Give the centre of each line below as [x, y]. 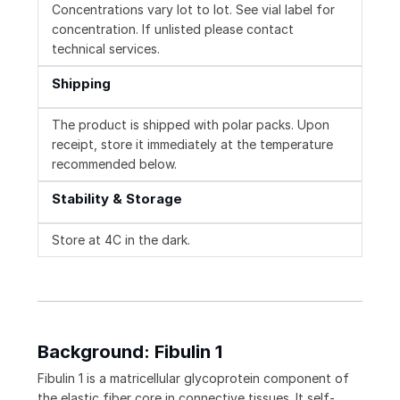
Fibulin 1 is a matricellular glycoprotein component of [193, 379]
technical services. [106, 49]
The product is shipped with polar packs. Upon [191, 125]
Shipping [81, 84]
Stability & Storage [117, 199]
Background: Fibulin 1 [130, 352]
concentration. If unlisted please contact [173, 29]
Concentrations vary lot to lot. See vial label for [193, 10]
